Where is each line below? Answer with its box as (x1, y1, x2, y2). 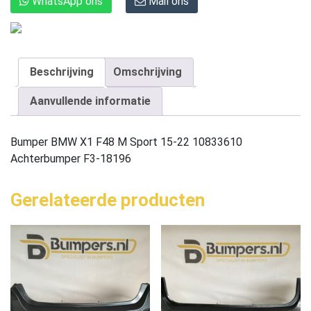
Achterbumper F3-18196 (10, 151, 131, 165)
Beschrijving (30, 65, 94, 78)
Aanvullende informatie (30, 94, 151, 108)
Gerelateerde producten (10, 189, 205, 210)
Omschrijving (113, 65, 182, 78)
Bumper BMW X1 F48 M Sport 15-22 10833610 (10, 135, 242, 149)
